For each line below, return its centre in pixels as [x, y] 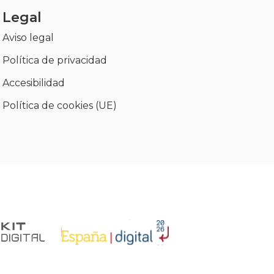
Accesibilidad [33, 83]
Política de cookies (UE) [59, 105]
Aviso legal [28, 37]
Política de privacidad [54, 60]
